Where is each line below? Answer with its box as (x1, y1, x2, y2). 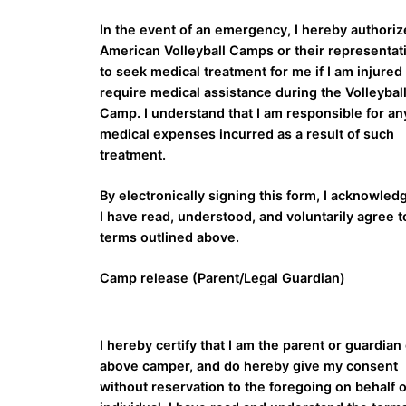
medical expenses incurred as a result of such (100, 126, 395, 142)
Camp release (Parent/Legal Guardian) (100, 270, 346, 286)
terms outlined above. (100, 229, 240, 246)
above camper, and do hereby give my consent (100, 358, 399, 374)
